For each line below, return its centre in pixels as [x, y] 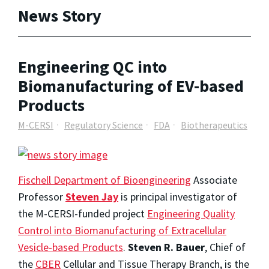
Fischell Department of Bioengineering [104, 180]
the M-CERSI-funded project [83, 214]
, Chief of [225, 247]
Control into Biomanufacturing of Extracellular [122, 231]
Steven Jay [92, 197]
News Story [60, 15]
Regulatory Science [104, 125]
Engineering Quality [191, 214]
